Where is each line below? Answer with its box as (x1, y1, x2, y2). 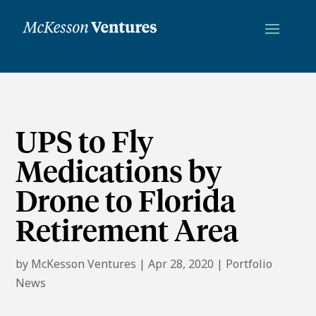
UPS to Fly (16, 128, 154, 159)
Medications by (16, 158, 223, 188)
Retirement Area (16, 217, 239, 248)
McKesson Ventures (31, 255, 137, 272)
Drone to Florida (16, 188, 236, 218)
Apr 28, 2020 (148, 255, 214, 272)
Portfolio (226, 255, 273, 272)
